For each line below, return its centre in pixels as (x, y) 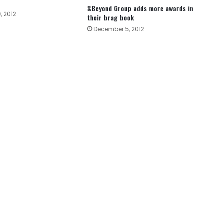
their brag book (110, 18)
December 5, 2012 (118, 29)
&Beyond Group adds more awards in (140, 8)
